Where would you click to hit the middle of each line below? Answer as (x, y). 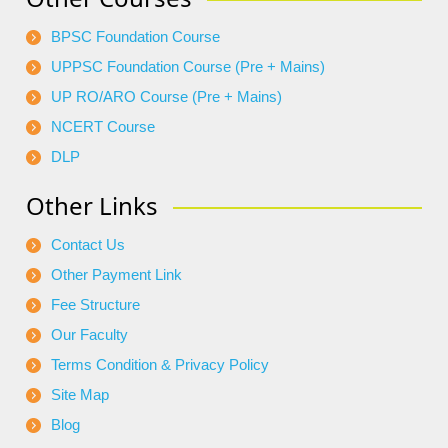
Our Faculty (89, 335)
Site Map (80, 395)
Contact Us (88, 245)
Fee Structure (95, 305)
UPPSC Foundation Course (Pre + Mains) (188, 67)
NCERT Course (103, 127)
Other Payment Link (116, 275)
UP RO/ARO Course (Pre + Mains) (166, 97)
